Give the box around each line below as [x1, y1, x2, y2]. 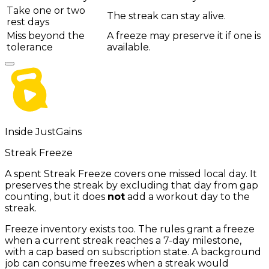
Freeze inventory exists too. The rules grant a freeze [5, 223, 255, 235]
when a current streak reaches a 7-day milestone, [5, 234, 241, 246]
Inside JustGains [5, 125, 82, 138]
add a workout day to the [125, 190, 250, 202]
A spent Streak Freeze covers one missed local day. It [5, 168, 257, 180]
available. [107, 41, 151, 53]
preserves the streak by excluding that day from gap [5, 179, 258, 191]
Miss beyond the [7, 29, 85, 41]
